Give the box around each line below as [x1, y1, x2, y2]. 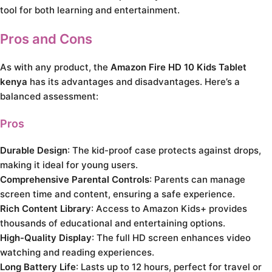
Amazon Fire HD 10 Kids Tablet [110, 61, 246, 73]
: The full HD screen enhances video [92, 232, 251, 243]
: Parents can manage [149, 174, 245, 185]
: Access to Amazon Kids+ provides [91, 203, 247, 214]
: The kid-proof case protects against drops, [67, 144, 261, 156]
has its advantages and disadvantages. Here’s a [27, 76, 240, 87]
